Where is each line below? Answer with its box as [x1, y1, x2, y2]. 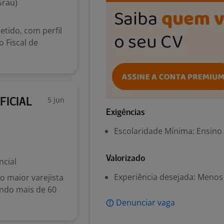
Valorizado [106, 154, 145, 163]
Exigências [106, 108, 145, 117]
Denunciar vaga [116, 197, 175, 208]
